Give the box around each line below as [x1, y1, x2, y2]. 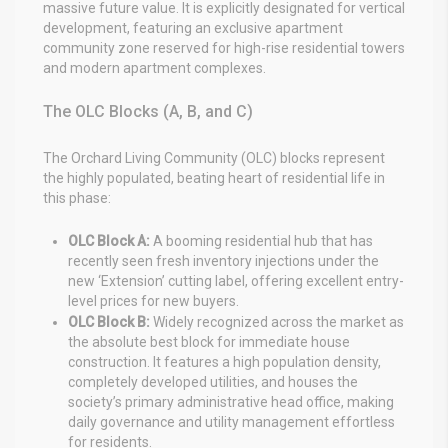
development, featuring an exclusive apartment [43, 19, 343, 36]
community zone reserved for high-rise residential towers [43, 39, 405, 56]
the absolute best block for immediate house [68, 333, 350, 350]
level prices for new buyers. [68, 292, 239, 309]
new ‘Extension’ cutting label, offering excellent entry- [68, 272, 404, 289]
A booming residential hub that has [150, 232, 373, 249]
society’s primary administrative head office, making [68, 393, 394, 410]
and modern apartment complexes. [43, 59, 266, 76]
